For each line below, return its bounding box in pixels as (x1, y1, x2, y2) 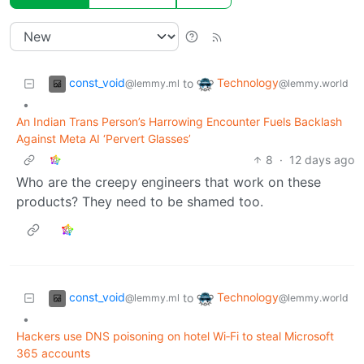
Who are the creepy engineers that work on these (16, 173, 321, 190)
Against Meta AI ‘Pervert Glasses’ (16, 131, 191, 145)
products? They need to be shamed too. (16, 193, 263, 210)
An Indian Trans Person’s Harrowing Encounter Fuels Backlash (16, 114, 342, 128)
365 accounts (16, 345, 90, 360)
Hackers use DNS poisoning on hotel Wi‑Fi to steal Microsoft (16, 328, 334, 343)
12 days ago (289, 152, 354, 167)
